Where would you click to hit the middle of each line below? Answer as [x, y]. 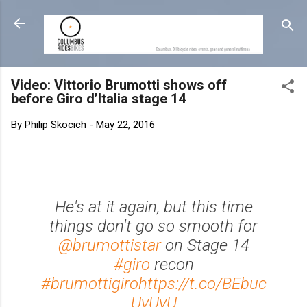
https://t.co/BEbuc [202, 284]
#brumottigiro [89, 284]
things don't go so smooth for [153, 226]
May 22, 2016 [125, 124]
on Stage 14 [205, 246]
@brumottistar [109, 246]
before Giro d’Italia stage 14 [98, 98]
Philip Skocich [56, 124]
